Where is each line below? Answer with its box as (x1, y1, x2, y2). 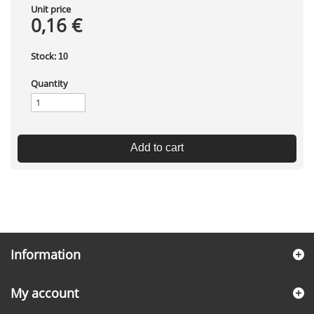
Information (11, 246, 81, 263)
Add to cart (130, 142, 184, 153)
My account (11, 285, 78, 301)
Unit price (31, 3, 71, 15)
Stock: (31, 50, 56, 62)
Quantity (31, 77, 68, 90)
